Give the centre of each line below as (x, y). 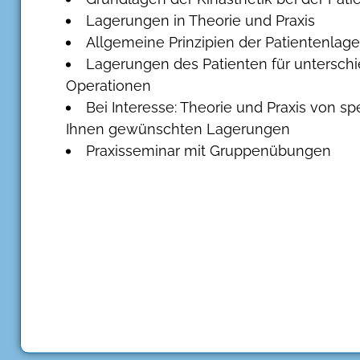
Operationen (108, 85)
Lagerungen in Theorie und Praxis (200, 20)
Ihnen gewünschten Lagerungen (178, 129)
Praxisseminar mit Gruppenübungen (209, 150)
